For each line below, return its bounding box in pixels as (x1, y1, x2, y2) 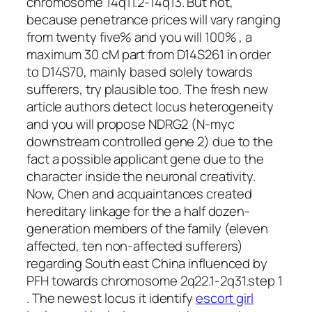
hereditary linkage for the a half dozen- (26, 202, 250, 221)
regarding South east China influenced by (26, 254, 267, 273)
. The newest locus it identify (26, 289, 196, 308)
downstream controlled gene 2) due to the (26, 132, 273, 151)
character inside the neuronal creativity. (26, 167, 256, 186)
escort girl (195, 289, 253, 308)
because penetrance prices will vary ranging (26, 10, 281, 29)
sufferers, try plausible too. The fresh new (26, 80, 268, 99)
